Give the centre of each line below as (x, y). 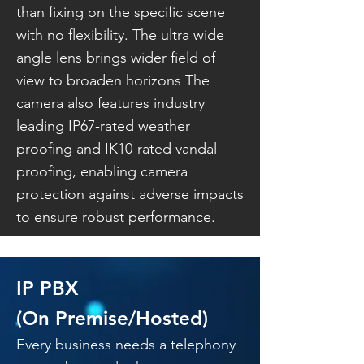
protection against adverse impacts (130, 194)
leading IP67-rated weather (103, 126)
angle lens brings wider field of (116, 58)
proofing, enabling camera (102, 171)
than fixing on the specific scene (121, 12)
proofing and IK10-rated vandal (117, 149)
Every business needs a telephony (126, 344)
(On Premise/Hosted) (112, 318)
